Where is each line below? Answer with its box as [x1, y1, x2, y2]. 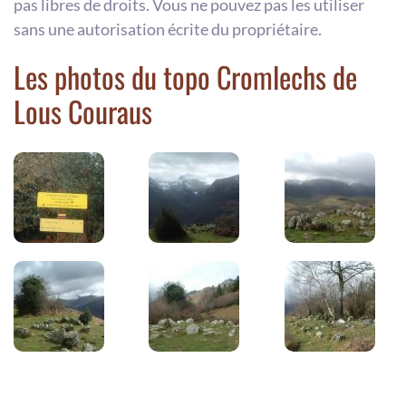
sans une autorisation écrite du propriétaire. [14, 18, 322, 39]
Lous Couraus [14, 89, 152, 132]
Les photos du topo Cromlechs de [14, 54, 357, 98]
